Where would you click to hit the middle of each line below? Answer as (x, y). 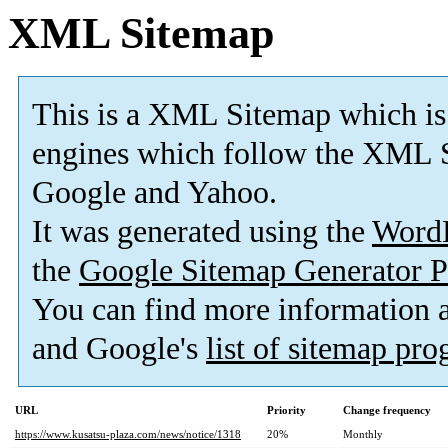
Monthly (363, 434)
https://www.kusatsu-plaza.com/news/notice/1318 (128, 434)
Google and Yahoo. (154, 193)
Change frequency (387, 410)
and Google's (119, 349)
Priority (286, 410)
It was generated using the (202, 232)
